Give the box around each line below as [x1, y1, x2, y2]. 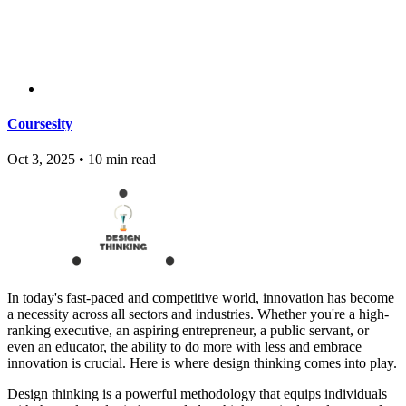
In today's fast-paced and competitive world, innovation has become [7, 290, 394, 306]
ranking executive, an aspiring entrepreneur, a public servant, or [7, 323, 369, 339]
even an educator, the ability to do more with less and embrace [7, 339, 362, 355]
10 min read [84, 151, 156, 168]
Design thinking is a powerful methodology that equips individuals [7, 386, 387, 402]
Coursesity [7, 115, 72, 131]
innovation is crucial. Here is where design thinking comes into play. [7, 355, 397, 372]
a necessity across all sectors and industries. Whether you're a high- [7, 306, 389, 323]
